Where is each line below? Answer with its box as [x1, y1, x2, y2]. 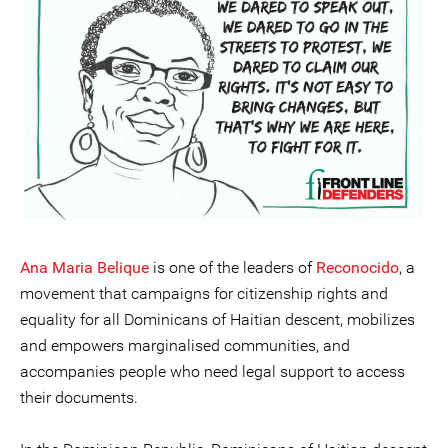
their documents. [20, 388, 138, 407]
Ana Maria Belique [20, 258, 149, 277]
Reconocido [316, 258, 399, 277]
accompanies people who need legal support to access [20, 362, 405, 381]
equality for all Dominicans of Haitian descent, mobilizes [20, 310, 415, 329]
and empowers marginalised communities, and [20, 336, 350, 355]
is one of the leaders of [149, 258, 316, 277]
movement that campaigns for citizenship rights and [20, 284, 388, 303]
